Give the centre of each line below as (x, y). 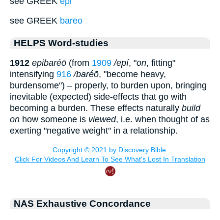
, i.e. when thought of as (163, 119)
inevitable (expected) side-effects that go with (98, 96)
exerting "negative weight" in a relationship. (94, 130)
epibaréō (49, 63)
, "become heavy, (132, 74)
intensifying (33, 74)
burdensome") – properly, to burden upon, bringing (108, 85)
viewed (102, 119)
